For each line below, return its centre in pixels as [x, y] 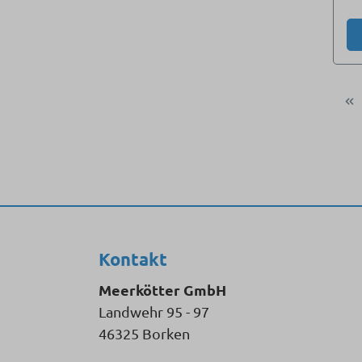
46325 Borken [144, 334]
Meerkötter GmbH [162, 290]
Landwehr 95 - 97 [154, 312]
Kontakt [133, 259]
